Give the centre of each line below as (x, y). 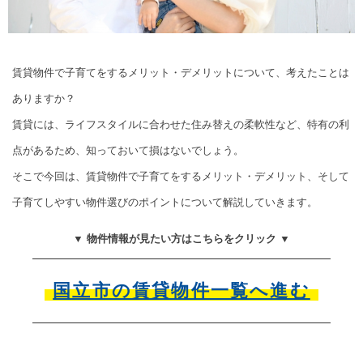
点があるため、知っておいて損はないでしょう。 (128, 151)
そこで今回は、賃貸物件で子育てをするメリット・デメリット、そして (181, 177)
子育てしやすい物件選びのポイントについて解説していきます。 (165, 203)
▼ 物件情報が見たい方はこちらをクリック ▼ (181, 239)
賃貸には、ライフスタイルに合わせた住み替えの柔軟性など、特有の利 (181, 125)
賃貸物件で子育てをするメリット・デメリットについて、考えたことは (181, 73)
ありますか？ (44, 99)
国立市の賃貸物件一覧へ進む (181, 291)
